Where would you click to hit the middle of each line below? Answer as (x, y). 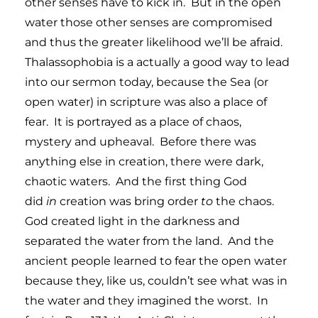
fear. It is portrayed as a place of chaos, (133, 121)
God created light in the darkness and (132, 221)
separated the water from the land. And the (149, 241)
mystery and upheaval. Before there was (141, 141)
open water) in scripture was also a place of (146, 102)
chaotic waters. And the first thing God (136, 181)
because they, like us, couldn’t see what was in (156, 280)
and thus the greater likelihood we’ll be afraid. (154, 42)
